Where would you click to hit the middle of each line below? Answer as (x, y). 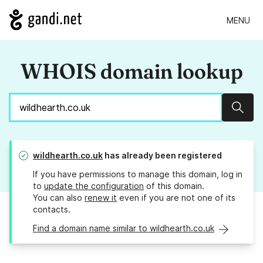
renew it (101, 198)
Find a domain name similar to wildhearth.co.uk (124, 228)
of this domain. (174, 186)
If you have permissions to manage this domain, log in (138, 174)
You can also (59, 198)
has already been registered (162, 156)
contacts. (52, 210)
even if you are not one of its (176, 198)
